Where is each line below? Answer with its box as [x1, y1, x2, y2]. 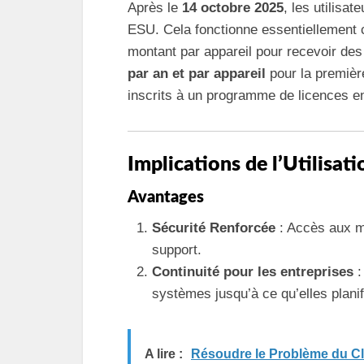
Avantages [128, 189, 204, 206]
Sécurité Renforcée [152, 220, 275, 236]
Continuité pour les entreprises [152, 264, 353, 279]
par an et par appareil [128, 65, 266, 81]
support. [152, 242, 201, 258]
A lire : [145, 347, 183, 361]
